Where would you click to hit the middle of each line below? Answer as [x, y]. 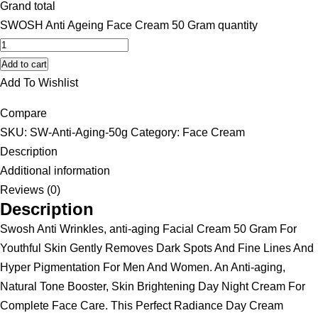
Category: [157, 132]
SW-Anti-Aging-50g [79, 132]
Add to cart [24, 64]
